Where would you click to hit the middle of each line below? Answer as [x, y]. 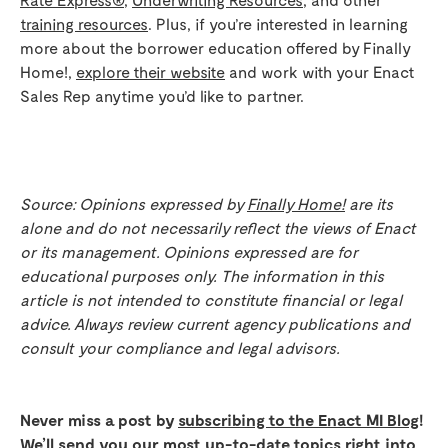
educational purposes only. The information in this [202, 276]
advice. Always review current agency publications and [215, 324]
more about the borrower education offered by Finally [215, 48]
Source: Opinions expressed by [133, 204]
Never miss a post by [99, 420]
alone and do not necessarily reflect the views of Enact [218, 228]
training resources [84, 24]
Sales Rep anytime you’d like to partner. [162, 96]
